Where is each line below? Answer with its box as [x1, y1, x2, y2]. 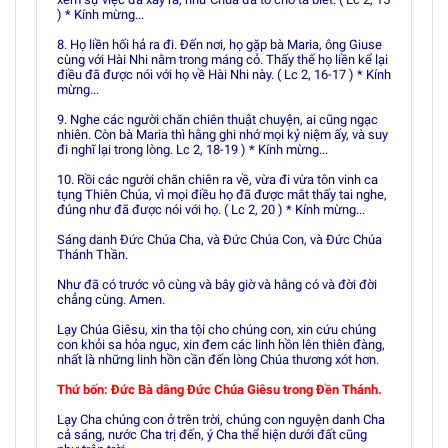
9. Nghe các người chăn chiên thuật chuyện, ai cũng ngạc [57, 112, 378, 127]
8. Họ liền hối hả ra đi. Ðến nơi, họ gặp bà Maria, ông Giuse [57, 37, 382, 52]
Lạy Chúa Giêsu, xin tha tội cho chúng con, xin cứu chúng [57, 322, 376, 337]
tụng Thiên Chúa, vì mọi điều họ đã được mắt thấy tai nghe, [57, 187, 387, 202]
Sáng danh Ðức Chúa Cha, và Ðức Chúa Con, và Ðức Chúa [57, 232, 382, 247]
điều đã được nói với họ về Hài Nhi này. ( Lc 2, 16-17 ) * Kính [57, 67, 391, 82]
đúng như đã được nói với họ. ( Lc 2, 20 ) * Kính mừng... [57, 202, 365, 217]
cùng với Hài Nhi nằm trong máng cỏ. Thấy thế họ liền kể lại [57, 52, 388, 67]
